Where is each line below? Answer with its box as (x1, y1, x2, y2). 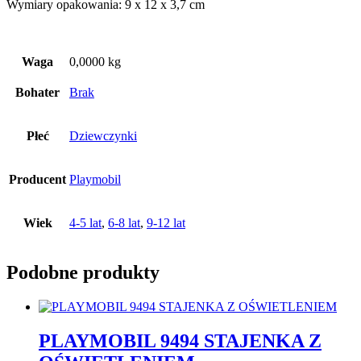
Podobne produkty (6, 261, 160, 283)
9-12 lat (147, 215, 185, 230)
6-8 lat (108, 215, 140, 230)
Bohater (15, 85, 60, 99)
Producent (9, 172, 66, 186)
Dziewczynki (69, 128, 137, 143)
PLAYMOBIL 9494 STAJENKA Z (39, 330, 322, 351)
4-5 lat (69, 215, 102, 230)
